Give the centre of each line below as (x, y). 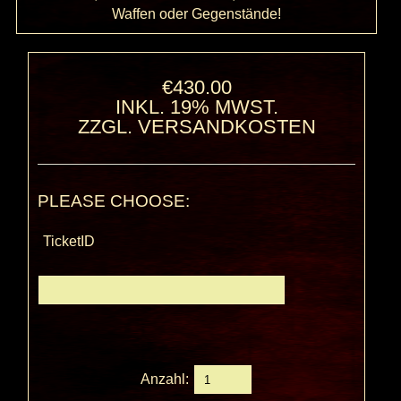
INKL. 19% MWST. (196, 107)
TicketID (69, 242)
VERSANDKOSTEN (226, 127)
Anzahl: (167, 379)
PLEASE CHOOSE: (114, 201)
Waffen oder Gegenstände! (197, 13)
